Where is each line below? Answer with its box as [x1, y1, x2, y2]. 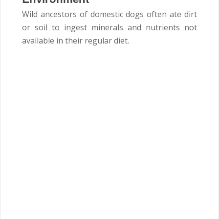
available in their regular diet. [22, 35, 129, 46]
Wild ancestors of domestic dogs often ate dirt [22, 9, 197, 20]
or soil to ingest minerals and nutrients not [22, 22, 197, 33]
